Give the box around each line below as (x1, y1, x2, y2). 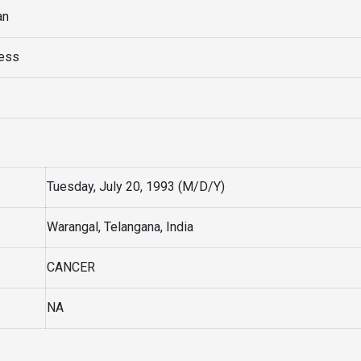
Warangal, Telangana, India (47, 219, 193, 234)
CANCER (47, 259, 95, 275)
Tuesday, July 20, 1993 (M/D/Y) (47, 179, 225, 194)
